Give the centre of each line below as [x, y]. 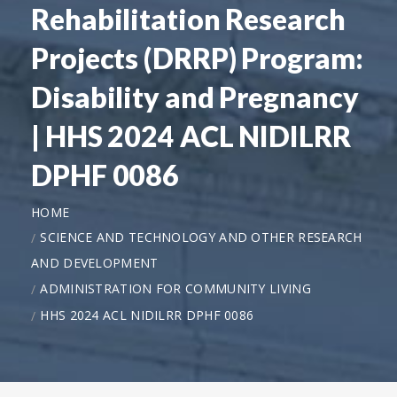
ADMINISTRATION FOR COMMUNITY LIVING [175, 288]
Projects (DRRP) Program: [197, 58]
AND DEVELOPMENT [95, 262]
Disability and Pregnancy [195, 97]
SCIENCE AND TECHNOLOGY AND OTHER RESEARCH [201, 237]
